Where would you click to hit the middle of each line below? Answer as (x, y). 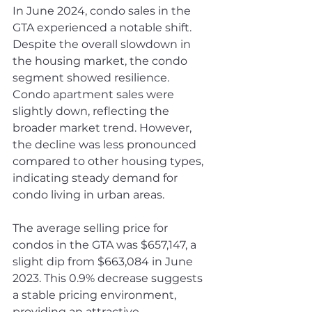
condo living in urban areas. (88, 195)
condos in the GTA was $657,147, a (106, 245)
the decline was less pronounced (106, 145)
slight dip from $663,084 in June (104, 262)
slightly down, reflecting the (92, 111)
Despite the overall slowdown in (103, 45)
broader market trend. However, (103, 128)
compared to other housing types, (109, 162)
